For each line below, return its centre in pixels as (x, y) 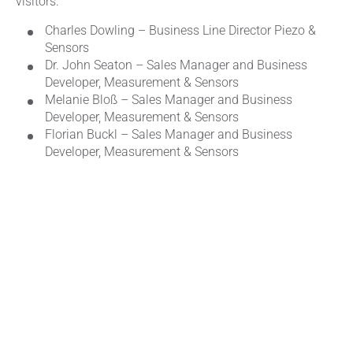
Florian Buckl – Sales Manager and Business (169, 134)
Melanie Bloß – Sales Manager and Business (169, 100)
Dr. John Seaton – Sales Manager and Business (176, 65)
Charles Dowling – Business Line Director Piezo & (180, 30)
